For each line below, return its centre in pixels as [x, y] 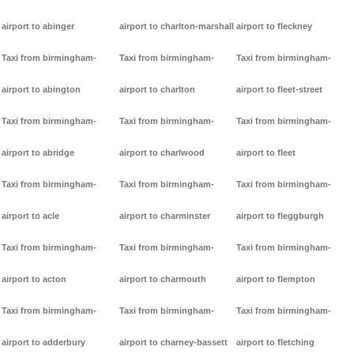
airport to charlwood [162, 153]
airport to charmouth [162, 279]
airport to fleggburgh [281, 216]
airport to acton [34, 279]
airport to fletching [276, 343]
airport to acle [30, 216]
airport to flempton [276, 279]
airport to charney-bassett [173, 343]
